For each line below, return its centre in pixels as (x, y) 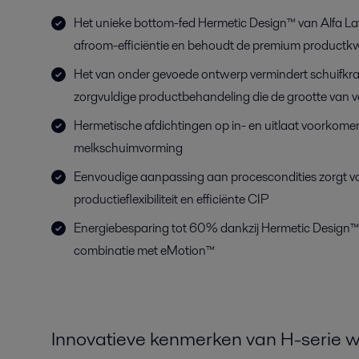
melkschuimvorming (128, 148)
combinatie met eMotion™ (144, 250)
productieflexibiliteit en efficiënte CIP (171, 199)
